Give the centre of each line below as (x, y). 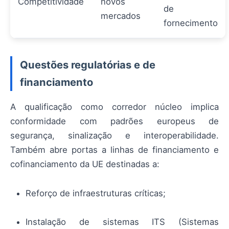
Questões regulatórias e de (88, 64)
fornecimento (191, 23)
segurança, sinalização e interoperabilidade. (114, 135)
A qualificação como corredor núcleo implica (114, 107)
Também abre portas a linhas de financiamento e (114, 150)
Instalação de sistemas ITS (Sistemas (122, 222)
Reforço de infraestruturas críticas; (96, 193)
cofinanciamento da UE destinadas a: (85, 164)
